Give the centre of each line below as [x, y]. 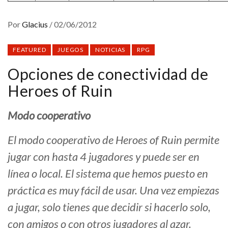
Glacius [36, 24]
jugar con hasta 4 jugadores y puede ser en [104, 157]
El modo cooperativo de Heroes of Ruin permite [113, 140]
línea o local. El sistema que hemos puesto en [108, 174]
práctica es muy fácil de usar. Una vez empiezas [113, 190]
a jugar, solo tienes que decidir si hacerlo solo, [109, 207]
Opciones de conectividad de [108, 74]
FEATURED [30, 50]
